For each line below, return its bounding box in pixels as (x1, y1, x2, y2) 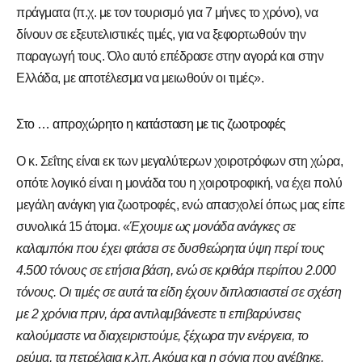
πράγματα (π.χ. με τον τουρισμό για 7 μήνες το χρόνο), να (16, 6, 318, 20)
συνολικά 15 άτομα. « (16, 220, 129, 234)
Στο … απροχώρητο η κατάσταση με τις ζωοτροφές (16, 117, 286, 132)
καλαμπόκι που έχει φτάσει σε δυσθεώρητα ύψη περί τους (16, 242, 325, 256)
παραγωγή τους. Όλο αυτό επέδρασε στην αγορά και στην (16, 49, 323, 64)
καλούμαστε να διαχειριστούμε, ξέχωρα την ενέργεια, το (16, 329, 309, 343)
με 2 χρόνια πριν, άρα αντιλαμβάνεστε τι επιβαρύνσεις (16, 307, 301, 322)
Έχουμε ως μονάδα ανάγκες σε (129, 220, 296, 234)
